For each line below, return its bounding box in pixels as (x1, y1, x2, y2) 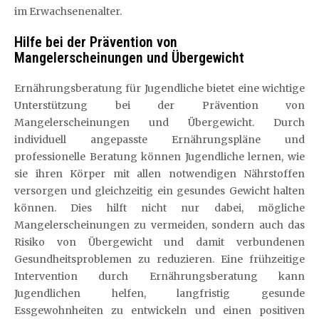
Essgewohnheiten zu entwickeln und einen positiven (14, 303, 305, 317)
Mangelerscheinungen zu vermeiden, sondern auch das (14, 218, 305, 231)
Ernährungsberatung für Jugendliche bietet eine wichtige (14, 81, 305, 95)
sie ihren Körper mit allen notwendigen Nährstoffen (14, 167, 305, 180)
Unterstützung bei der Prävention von (14, 98, 305, 112)
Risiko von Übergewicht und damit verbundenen (14, 235, 305, 249)
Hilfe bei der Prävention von (14, 33, 177, 51)
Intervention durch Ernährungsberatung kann (14, 269, 305, 283)
